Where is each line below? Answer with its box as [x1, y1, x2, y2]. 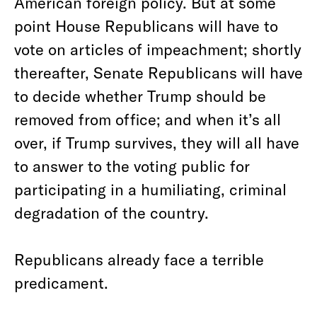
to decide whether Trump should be [14, 86, 266, 105]
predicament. [14, 273, 108, 292]
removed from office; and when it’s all [14, 110, 281, 128]
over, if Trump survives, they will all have [14, 133, 299, 151]
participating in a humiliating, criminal [14, 180, 287, 198]
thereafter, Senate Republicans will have [14, 63, 303, 81]
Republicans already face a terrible [14, 250, 264, 268]
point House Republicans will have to [14, 16, 278, 35]
